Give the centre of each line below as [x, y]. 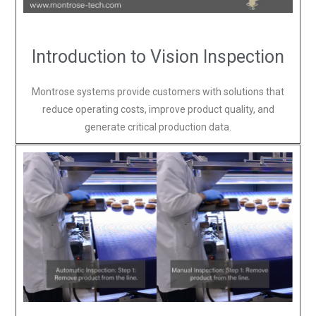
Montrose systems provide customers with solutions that [158, 92]
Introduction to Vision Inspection [158, 57]
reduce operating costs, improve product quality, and [158, 110]
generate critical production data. [158, 127]
